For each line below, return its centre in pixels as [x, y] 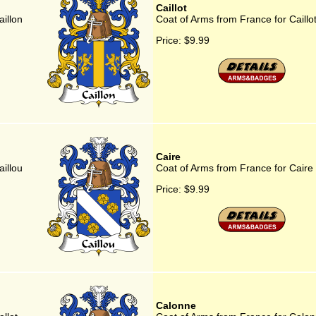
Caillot [171, 8]
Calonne [176, 305]
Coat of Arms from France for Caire [234, 168]
